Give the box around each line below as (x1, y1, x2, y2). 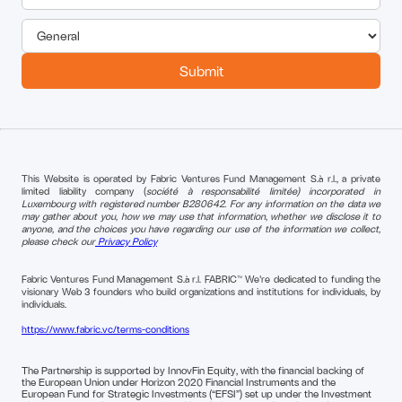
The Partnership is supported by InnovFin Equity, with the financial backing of (22, 363, 364, 376)
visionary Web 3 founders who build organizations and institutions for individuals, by (22, 284, 380, 297)
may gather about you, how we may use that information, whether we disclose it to (22, 209, 380, 222)
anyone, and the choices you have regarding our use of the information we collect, (22, 222, 380, 234)
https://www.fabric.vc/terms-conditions (22, 322, 189, 335)
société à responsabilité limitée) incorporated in (145, 184, 380, 197)
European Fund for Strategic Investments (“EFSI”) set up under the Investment (22, 386, 371, 399)
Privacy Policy (95, 234, 157, 247)
